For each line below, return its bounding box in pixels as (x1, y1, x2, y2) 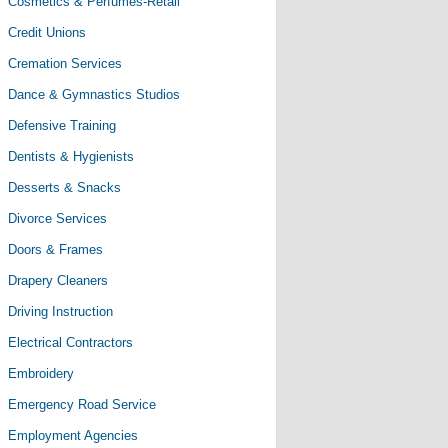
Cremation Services (8, 56, 122, 71)
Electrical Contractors (8, 335, 133, 350)
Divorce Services (8, 211, 107, 226)
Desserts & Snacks (8, 180, 121, 195)
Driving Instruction (8, 304, 113, 319)
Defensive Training (8, 118, 116, 133)
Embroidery (8, 366, 74, 381)
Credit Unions (8, 25, 86, 40)
